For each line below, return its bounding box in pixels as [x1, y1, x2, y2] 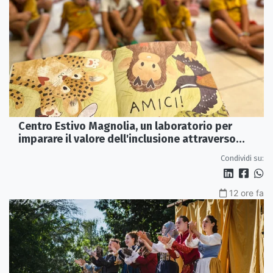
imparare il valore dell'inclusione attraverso [18, 132, 236, 146]
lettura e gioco [18, 145, 93, 159]
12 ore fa [229, 188, 264, 199]
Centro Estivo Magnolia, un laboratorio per [18, 119, 232, 133]
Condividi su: [221, 154, 264, 163]
